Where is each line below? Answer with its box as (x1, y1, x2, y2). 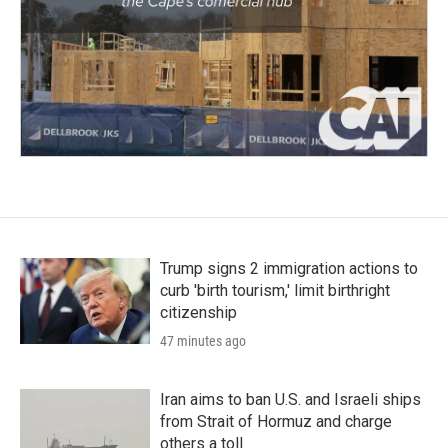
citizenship (160, 302, 237, 322)
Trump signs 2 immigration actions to (160, 258, 418, 278)
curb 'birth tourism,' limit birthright (160, 280, 390, 300)
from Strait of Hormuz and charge (160, 411, 392, 431)
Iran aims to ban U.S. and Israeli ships (160, 389, 421, 409)
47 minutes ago (160, 332, 246, 349)
